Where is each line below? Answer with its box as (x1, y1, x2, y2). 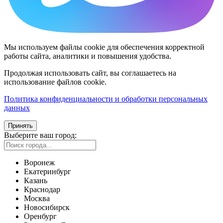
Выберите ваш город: (4, 131, 77, 140)
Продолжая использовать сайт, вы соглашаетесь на (4, 69, 176, 78)
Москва (24, 194, 50, 203)
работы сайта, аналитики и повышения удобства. (4, 52, 171, 61)
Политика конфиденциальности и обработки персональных (4, 95, 208, 104)
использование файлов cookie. (4, 78, 107, 87)
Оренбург (24, 212, 57, 221)
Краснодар (24, 185, 60, 194)
